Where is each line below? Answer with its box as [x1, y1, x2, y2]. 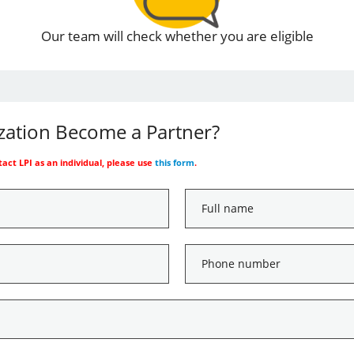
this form [154, 156, 194, 169]
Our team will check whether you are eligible [40, 27, 314, 46]
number [183, 263, 232, 281]
